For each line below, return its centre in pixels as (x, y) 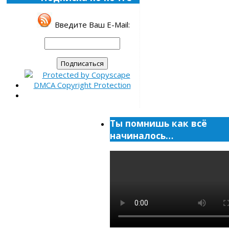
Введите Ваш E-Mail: (92, 25)
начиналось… (142, 136)
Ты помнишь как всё (158, 123)
